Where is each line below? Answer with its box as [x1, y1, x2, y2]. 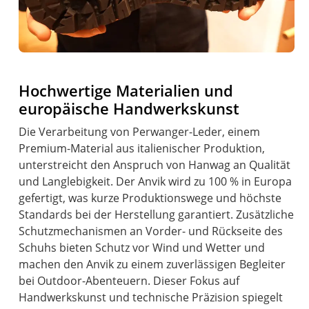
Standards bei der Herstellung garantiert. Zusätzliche [19, 206, 295, 222]
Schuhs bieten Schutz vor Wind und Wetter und [19, 239, 266, 255]
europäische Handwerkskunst [19, 97, 240, 119]
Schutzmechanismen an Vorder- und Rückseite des [19, 223, 283, 239]
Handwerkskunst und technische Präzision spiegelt [19, 289, 283, 305]
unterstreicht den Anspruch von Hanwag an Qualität [19, 157, 291, 172]
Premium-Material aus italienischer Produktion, [19, 140, 266, 156]
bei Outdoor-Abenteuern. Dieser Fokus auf [19, 272, 240, 288]
